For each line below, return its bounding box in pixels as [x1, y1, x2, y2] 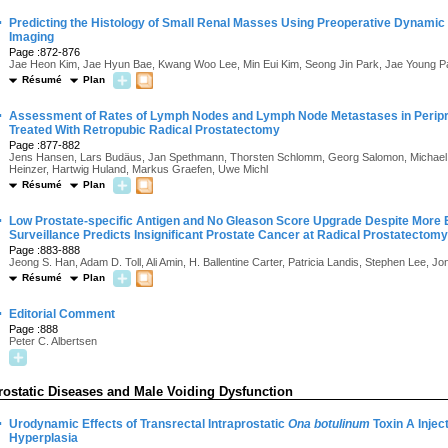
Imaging [9, 30, 54, 44]
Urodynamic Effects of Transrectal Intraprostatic [9, 417, 288, 431]
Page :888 [9, 323, 58, 335]
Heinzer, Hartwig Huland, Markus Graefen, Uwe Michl [9, 163, 268, 175]
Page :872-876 [9, 46, 80, 58]
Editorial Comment [9, 307, 115, 321]
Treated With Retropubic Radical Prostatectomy [9, 123, 280, 137]
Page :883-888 [9, 244, 80, 256]
